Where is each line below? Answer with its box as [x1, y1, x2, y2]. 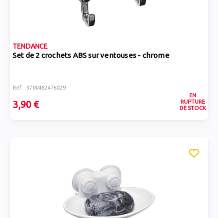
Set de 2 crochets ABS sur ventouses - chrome [13, 51, 169, 59]
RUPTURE [180, 98, 205, 105]
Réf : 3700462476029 [13, 85, 66, 91]
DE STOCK [179, 105, 206, 111]
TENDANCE [13, 42, 48, 50]
